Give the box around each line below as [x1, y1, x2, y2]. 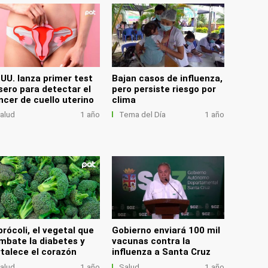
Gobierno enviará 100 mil [112, 225, 221, 236]
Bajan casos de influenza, [112, 72, 223, 84]
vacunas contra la [112, 236, 191, 247]
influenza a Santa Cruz [112, 246, 211, 258]
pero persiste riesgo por [112, 83, 217, 95]
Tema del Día [118, 110, 166, 120]
